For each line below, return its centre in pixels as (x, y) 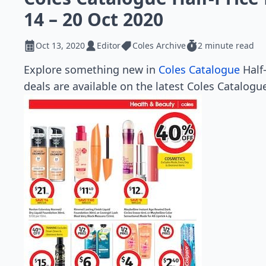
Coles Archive (159, 45)
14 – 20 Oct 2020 (94, 19)
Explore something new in (91, 69)
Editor (109, 45)
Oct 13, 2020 (60, 45)
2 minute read (226, 45)
